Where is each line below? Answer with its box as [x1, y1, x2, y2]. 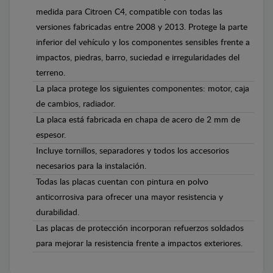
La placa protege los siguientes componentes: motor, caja [36, 84, 249, 93]
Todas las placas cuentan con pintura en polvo [36, 177, 208, 186]
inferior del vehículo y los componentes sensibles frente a [36, 38, 250, 47]
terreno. [36, 68, 65, 77]
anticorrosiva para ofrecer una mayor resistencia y [36, 193, 223, 202]
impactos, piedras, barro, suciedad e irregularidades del [36, 53, 239, 62]
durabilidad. [36, 208, 79, 217]
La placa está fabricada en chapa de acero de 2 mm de [36, 115, 240, 124]
